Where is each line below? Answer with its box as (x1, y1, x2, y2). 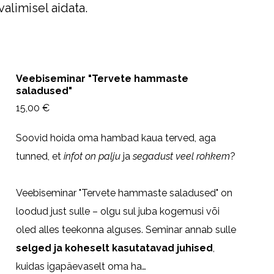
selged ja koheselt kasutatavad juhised (16, 242, 213, 254)
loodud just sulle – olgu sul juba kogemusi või (16, 205, 220, 217)
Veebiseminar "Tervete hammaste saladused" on (16, 187, 232, 199)
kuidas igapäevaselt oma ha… (16, 260, 146, 272)
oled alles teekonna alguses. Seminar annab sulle (16, 223, 236, 235)
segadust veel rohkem (133, 150, 230, 162)
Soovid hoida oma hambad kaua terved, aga (16, 131, 216, 144)
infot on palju (64, 150, 120, 162)
